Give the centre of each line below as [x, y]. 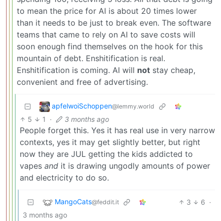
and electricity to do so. [64, 177]
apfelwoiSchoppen [82, 106]
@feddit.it [105, 202]
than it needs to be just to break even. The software [114, 22]
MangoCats [73, 202]
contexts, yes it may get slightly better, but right [110, 142]
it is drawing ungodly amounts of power [134, 166]
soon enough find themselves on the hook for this [110, 46]
